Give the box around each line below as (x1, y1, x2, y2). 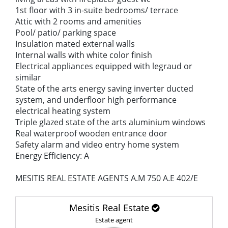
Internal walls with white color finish (15, 49, 152, 61)
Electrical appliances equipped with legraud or (15, 61, 192, 72)
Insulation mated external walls (15, 38, 135, 49)
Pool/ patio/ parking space (15, 27, 116, 38)
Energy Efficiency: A (15, 150, 89, 161)
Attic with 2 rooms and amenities (15, 16, 141, 27)
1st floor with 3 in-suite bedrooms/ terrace (15, 5, 178, 16)
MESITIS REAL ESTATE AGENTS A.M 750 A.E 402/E (15, 173, 198, 184)
